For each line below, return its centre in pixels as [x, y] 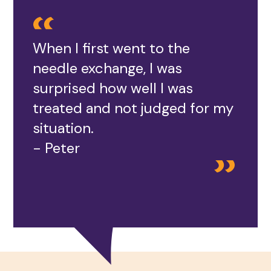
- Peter [57, 148]
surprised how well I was [113, 88]
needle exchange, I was [108, 68]
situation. [64, 128]
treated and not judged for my [133, 108]
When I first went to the [112, 48]
